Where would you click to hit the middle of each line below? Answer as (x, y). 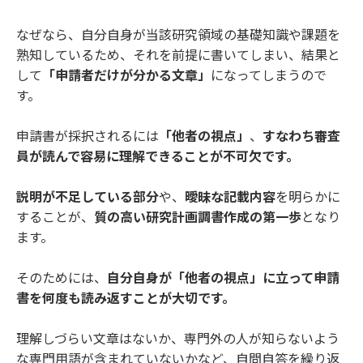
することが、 (55, 218)
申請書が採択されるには (88, 137)
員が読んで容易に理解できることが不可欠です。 (158, 157)
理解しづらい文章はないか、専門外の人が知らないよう (178, 339)
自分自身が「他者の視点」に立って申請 (223, 278)
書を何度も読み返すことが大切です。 (126, 299)
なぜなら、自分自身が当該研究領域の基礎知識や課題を (178, 35)
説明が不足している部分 (88, 197)
